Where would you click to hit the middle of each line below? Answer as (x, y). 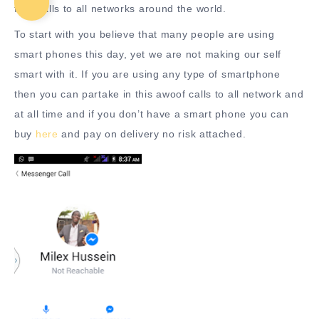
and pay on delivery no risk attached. (152, 134)
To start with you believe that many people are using (145, 34)
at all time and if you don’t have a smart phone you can (152, 114)
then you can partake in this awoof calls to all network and (159, 94)
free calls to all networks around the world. (120, 9)
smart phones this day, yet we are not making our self (148, 54)
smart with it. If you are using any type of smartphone (147, 74)
